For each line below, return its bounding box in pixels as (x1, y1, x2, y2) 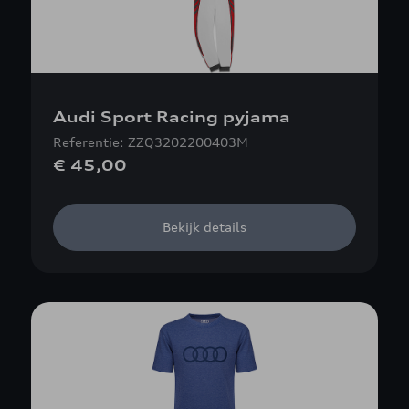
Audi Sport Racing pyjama (53, 108, 290, 126)
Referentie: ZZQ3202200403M (53, 134, 248, 150)
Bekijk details (163, 219, 246, 235)
